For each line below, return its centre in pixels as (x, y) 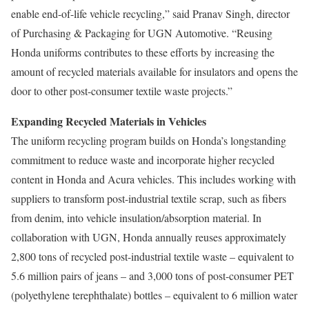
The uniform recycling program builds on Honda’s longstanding (149, 140)
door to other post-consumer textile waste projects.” (122, 91)
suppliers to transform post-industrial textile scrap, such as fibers (149, 198)
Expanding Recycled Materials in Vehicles (109, 121)
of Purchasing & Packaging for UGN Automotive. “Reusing (142, 33)
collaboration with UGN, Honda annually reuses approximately (149, 237)
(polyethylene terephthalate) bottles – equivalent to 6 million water (154, 295)
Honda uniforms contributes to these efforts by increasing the (143, 52)
